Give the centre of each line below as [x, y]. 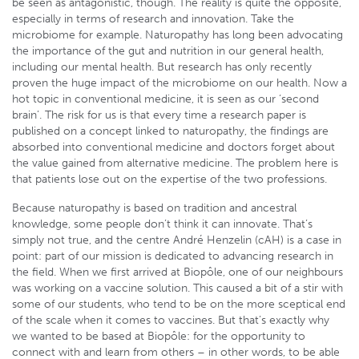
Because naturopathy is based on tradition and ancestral [154, 208]
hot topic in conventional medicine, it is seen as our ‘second [165, 99]
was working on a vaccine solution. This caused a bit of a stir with [177, 288]
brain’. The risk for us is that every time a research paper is [159, 115]
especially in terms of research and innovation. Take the [153, 19]
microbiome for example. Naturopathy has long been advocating [177, 35]
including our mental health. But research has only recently [162, 67]
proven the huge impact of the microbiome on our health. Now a [179, 83]
